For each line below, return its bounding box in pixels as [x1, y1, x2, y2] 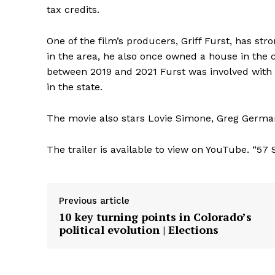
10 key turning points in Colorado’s [59, 209, 252, 225]
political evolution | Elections [59, 222, 219, 238]
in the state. [47, 81, 103, 93]
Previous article [59, 195, 130, 207]
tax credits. [47, 4, 99, 16]
